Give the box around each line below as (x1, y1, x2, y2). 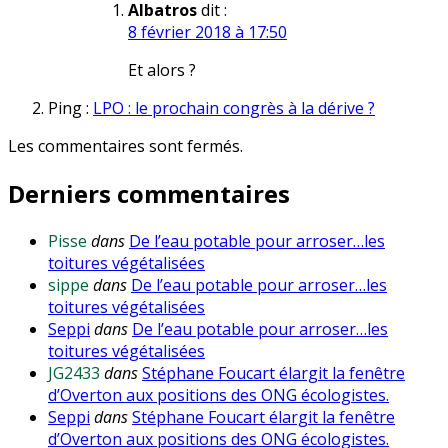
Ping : (48, 97, 93, 120)
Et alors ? (128, 59, 196, 82)
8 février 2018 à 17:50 (128, 21, 287, 44)
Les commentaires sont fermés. (8, 135, 243, 158)
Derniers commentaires (8, 176, 290, 210)
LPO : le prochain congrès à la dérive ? (93, 97, 375, 120)
